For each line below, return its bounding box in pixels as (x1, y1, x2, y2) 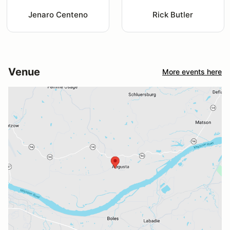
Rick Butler (152, 9, 194, 20)
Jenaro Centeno (28, 9, 88, 20)
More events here (162, 67, 222, 76)
